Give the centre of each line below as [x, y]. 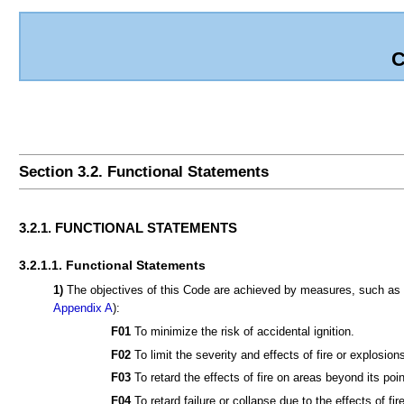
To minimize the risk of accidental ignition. [243, 332]
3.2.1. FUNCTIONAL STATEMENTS [128, 228]
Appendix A [83, 308]
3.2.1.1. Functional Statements [112, 265]
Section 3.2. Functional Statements [143, 172]
